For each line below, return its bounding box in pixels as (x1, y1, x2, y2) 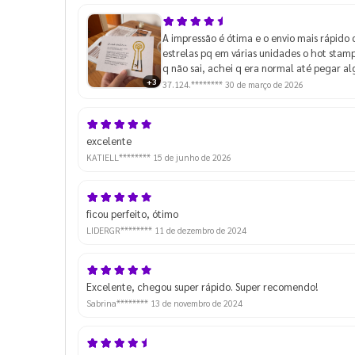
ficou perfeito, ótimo (86, 206, 178, 220)
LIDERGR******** (86, 223, 155, 236)
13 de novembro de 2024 (151, 296, 242, 309)
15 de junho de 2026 (153, 151, 231, 163)
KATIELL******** (86, 151, 153, 163)
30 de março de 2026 (225, 78, 303, 90)
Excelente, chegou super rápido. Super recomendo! (86, 279, 318, 293)
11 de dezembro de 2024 (155, 223, 246, 236)
